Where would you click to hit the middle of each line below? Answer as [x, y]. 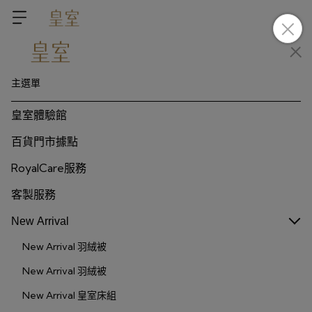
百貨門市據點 [45, 141]
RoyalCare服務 [49, 168]
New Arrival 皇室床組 [69, 295]
